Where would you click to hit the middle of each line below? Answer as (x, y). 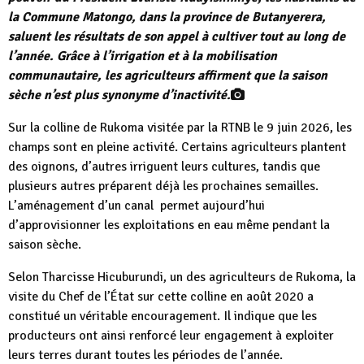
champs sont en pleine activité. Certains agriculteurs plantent (177, 147)
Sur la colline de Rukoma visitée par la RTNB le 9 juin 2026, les (180, 128)
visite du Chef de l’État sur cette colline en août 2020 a (161, 297)
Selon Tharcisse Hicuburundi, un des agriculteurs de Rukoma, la (182, 277)
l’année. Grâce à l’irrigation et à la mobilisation (143, 56)
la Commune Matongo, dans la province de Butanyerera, (167, 17)
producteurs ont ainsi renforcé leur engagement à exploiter (171, 336)
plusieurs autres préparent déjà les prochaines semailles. (163, 186)
